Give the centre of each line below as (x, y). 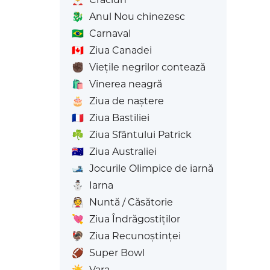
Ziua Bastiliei (119, 118)
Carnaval (110, 33)
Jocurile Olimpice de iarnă (151, 168)
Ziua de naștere (126, 101)
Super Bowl (117, 253)
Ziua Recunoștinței (135, 236)
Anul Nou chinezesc (137, 17)
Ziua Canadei (120, 50)
